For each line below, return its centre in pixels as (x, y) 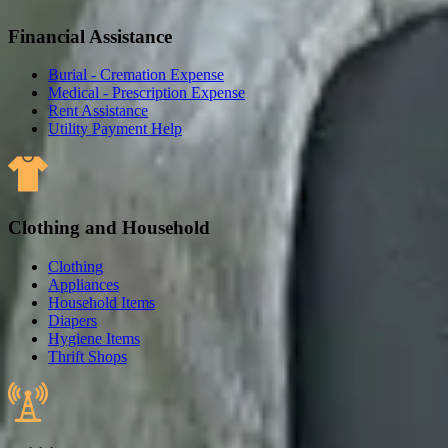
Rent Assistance (98, 111)
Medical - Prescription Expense (146, 93)
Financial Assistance (90, 36)
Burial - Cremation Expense (136, 75)
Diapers (72, 320)
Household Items (101, 302)
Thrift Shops (87, 356)
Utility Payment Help (115, 129)
